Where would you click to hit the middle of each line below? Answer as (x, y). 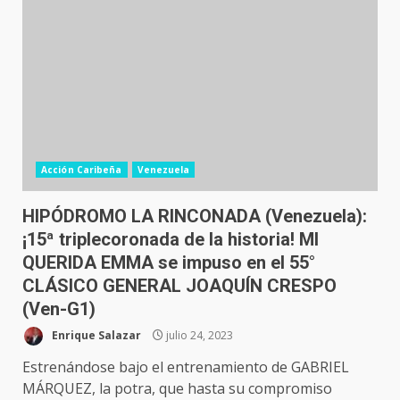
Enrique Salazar (95, 335)
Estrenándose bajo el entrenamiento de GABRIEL (186, 367)
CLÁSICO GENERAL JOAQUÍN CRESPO (179, 286)
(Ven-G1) (59, 309)
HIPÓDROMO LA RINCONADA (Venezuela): (195, 216)
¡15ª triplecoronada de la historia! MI (171, 239)
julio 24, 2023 (198, 335)
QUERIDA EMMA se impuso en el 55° (169, 262)
